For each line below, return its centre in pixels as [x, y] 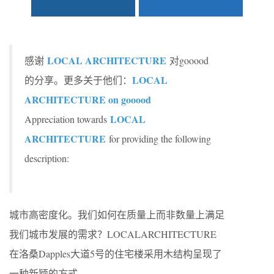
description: [47, 158]
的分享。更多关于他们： [78, 80]
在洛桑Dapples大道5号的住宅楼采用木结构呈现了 [116, 254]
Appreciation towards [67, 119]
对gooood [187, 60]
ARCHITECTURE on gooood [88, 99]
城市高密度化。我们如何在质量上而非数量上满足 [117, 214]
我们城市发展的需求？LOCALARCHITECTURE [113, 234]
